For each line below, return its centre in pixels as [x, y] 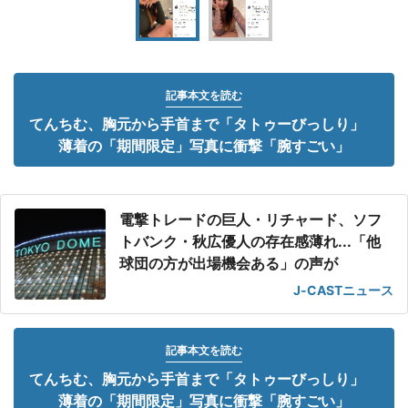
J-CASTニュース [343, 290]
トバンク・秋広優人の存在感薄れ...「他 [250, 241]
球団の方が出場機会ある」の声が [229, 263]
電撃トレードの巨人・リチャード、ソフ [250, 219]
